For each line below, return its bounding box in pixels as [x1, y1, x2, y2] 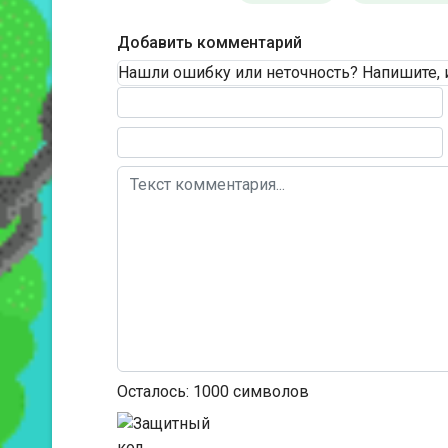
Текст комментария [116, 87, 262, 107]
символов [229, 382, 309, 402]
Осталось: [117, 382, 193, 402]
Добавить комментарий [117, 33, 302, 53]
